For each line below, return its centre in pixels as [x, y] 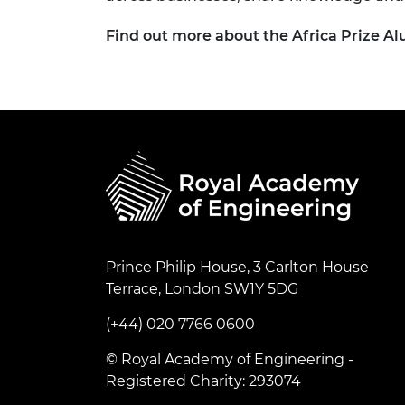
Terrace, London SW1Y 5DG [202, 289]
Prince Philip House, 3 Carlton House [237, 268]
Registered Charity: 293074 [203, 381]
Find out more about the [199, 36]
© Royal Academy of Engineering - [230, 360]
